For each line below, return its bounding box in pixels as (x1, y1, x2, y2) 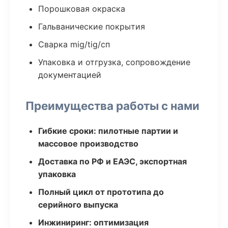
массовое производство (38, 138, 138, 149)
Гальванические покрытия (38, 21, 145, 32)
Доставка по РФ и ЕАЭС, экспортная (38, 156, 187, 166)
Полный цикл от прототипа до (38, 187, 164, 197)
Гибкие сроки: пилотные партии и (38, 126, 178, 136)
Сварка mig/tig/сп (38, 39, 110, 49)
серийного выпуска (38, 199, 118, 210)
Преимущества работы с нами (25, 99, 199, 112)
